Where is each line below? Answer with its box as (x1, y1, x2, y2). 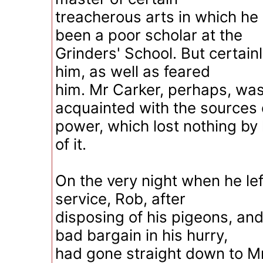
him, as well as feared (55, 62, 210, 80)
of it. (55, 135, 86, 153)
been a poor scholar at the (55, 26, 242, 44)
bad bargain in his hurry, (55, 226, 228, 244)
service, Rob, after (55, 190, 186, 208)
